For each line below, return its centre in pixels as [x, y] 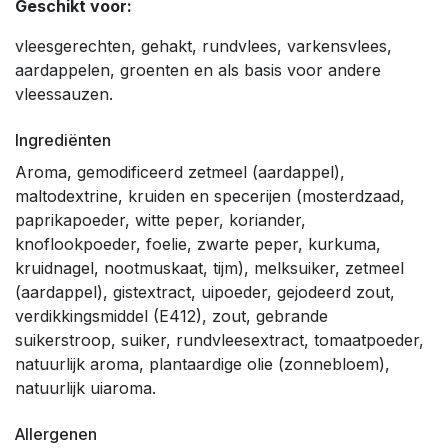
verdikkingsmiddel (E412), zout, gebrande [171, 315]
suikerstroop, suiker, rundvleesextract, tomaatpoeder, [219, 339]
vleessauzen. [64, 93]
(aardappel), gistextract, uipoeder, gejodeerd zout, [205, 291]
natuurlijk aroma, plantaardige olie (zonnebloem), [202, 363]
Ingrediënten [63, 139]
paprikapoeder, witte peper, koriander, [160, 219]
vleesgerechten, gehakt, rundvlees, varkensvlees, [203, 45]
